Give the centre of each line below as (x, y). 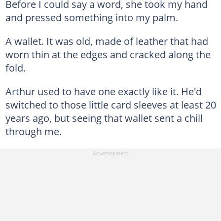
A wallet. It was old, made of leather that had (107, 41)
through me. (33, 131)
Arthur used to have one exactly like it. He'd (103, 91)
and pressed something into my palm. (92, 17)
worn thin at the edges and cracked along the (108, 54)
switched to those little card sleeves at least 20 (110, 104)
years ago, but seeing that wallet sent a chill (104, 118)
